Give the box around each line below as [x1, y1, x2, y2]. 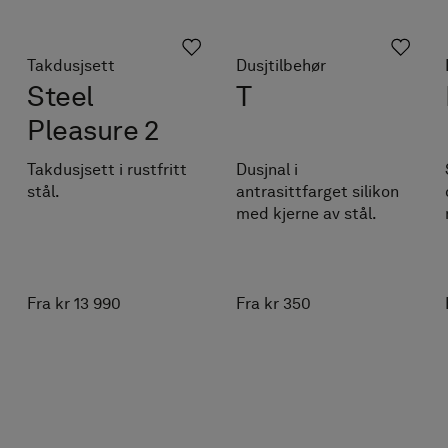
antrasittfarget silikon [236, 182, 400, 202]
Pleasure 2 [27, 113, 159, 148]
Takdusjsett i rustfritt [27, 160, 188, 180]
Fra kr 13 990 [27, 294, 122, 314]
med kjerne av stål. [236, 204, 378, 224]
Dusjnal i [236, 160, 299, 180]
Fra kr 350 [236, 294, 312, 314]
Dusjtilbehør [236, 56, 327, 76]
